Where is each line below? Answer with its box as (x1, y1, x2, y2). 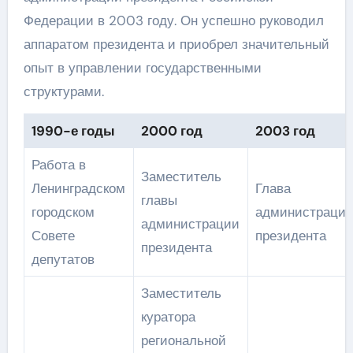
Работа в (31, 155, 86, 173)
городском (31, 203, 95, 221)
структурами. (23, 82, 104, 100)
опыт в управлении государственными (23, 58, 262, 76)
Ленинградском (31, 179, 125, 197)
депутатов (31, 250, 95, 268)
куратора (140, 307, 195, 325)
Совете (31, 226, 75, 244)
